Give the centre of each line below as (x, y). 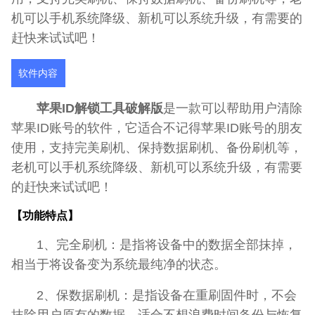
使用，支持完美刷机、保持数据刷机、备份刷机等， (157, 148)
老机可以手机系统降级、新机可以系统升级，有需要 (157, 167)
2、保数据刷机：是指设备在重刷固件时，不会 (154, 295)
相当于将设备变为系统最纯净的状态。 (119, 264)
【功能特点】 (45, 216)
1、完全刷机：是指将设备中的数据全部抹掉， (154, 245)
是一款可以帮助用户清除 (233, 108)
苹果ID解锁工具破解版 (100, 108)
